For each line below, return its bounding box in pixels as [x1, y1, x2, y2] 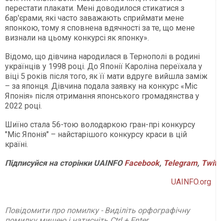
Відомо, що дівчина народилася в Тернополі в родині [5, 52, 200, 62]
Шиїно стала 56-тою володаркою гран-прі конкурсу [5, 120, 195, 130]
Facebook [124, 158, 159, 168]
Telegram [163, 158, 197, 168]
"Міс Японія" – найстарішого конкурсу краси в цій [5, 130, 187, 140]
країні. [5, 140, 28, 149]
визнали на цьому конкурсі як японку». [5, 33, 149, 43]
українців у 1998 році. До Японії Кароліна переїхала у [5, 62, 202, 72]
